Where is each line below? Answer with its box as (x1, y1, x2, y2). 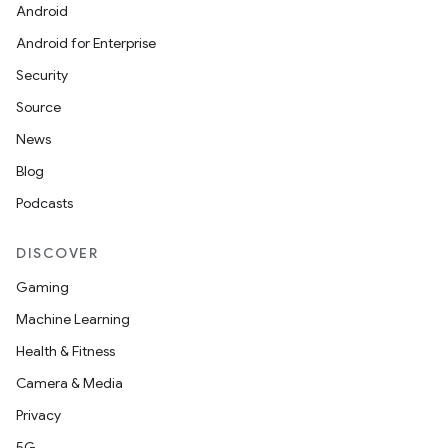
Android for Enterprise (16, 34, 156, 52)
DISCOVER (16, 244, 98, 262)
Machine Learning (16, 310, 130, 328)
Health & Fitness (16, 342, 115, 360)
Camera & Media (16, 374, 123, 392)
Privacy (16, 406, 61, 424)
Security (16, 66, 68, 84)
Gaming (16, 278, 69, 296)
